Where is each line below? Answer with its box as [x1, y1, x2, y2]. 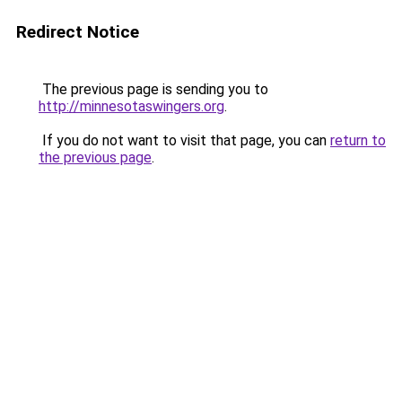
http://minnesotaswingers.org [39, 98, 224, 115]
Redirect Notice [16, 22, 139, 42]
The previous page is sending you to [39, 81, 268, 98]
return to [330, 132, 386, 149]
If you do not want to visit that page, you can [39, 132, 330, 149]
